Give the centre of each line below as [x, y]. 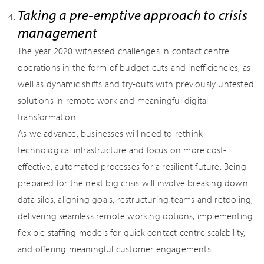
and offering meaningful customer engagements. [115, 249]
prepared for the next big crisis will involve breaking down [133, 183]
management [57, 32]
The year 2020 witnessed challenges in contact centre [124, 51]
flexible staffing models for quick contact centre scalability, [132, 232]
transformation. [48, 117]
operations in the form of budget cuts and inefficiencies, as [134, 67]
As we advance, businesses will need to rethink [110, 133]
